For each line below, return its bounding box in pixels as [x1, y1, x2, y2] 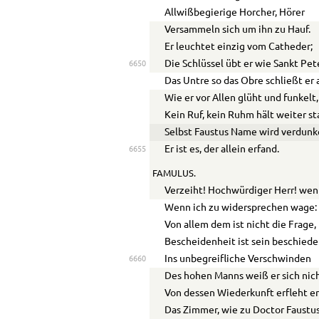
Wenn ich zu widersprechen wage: [164, 202, 318, 213]
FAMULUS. [152, 169, 196, 178]
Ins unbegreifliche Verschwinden [164, 253, 312, 264]
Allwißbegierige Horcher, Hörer [164, 7, 305, 18]
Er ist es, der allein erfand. [164, 144, 280, 155]
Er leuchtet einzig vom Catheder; [164, 41, 313, 52]
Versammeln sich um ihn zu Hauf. [164, 24, 311, 35]
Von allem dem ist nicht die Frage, [164, 219, 317, 230]
